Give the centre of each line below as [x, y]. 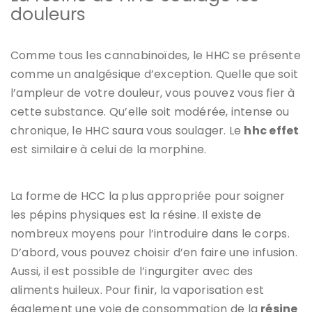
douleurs [48, 14]
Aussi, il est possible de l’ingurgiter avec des [132, 271]
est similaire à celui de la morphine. [109, 149]
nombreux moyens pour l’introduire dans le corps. [150, 233]
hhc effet [272, 130]
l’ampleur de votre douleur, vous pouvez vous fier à [153, 93]
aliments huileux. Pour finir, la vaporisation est [138, 290]
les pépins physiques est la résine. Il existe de [136, 214]
